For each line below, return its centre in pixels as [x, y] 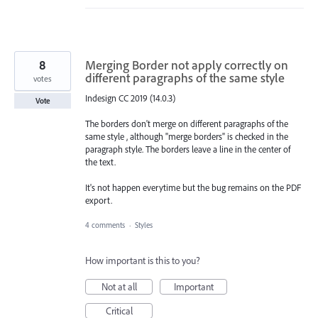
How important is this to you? [143, 260]
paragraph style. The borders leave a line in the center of [188, 149]
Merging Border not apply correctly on [187, 65]
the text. [100, 162]
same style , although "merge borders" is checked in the [187, 137]
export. [99, 201]
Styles [144, 225]
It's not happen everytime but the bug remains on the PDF [193, 188]
